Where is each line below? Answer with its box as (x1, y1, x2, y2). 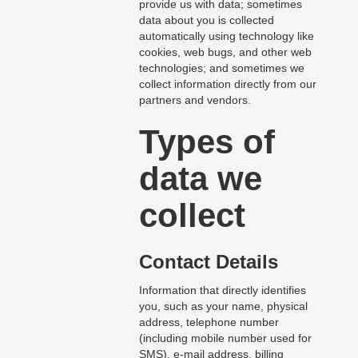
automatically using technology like (138, 30, 314, 43)
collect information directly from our (138, 78, 316, 91)
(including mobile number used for (138, 332, 312, 345)
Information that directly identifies (138, 284, 306, 297)
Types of (138, 123, 275, 161)
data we (138, 160, 262, 198)
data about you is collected (138, 14, 274, 27)
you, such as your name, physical (138, 300, 308, 313)
